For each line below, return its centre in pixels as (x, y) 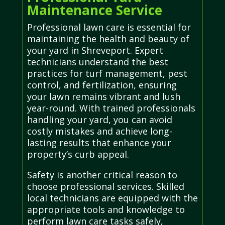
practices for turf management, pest (107, 73)
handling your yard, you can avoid (99, 119)
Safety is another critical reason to (102, 175)
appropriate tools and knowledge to (106, 209)
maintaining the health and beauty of (108, 38)
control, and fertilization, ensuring (102, 85)
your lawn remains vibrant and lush (103, 96)
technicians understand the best (97, 62)
